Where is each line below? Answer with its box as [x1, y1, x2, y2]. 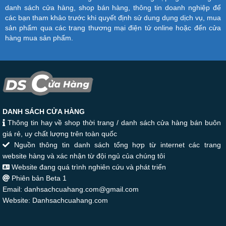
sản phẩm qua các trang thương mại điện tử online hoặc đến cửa [5, 24, 221, 32]
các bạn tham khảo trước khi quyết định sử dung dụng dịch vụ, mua [5, 14, 221, 22]
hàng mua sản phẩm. [5, 34, 73, 42]
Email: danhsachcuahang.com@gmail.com [3, 185, 139, 194]
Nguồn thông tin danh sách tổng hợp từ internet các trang [10, 141, 221, 149]
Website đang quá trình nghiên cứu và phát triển [10, 163, 166, 172]
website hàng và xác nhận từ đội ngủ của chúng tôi [3, 152, 165, 160]
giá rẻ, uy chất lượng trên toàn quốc [3, 130, 117, 138]
